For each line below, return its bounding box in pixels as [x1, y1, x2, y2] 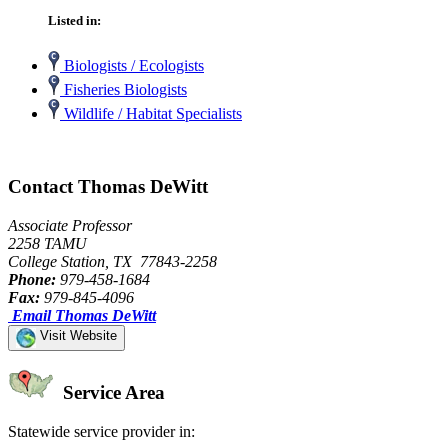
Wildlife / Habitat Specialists [60, 105, 242, 123]
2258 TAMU [8, 234, 87, 252]
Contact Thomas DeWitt [8, 175, 208, 197]
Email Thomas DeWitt [12, 306, 156, 324]
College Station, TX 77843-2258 [8, 252, 217, 270]
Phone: [8, 270, 56, 288]
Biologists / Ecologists [60, 57, 204, 75]
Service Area [58, 382, 165, 404]
